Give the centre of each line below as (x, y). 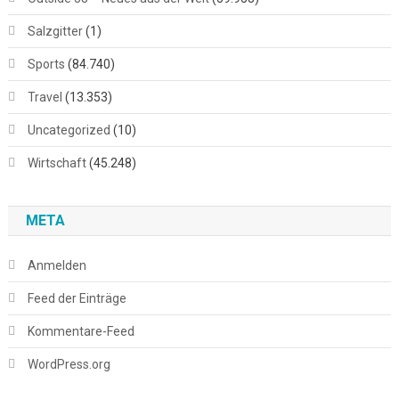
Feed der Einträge (77, 298)
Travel (45, 97)
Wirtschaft (57, 163)
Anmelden (57, 265)
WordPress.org (69, 364)
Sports (46, 64)
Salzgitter (55, 31)
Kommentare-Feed (81, 331)
